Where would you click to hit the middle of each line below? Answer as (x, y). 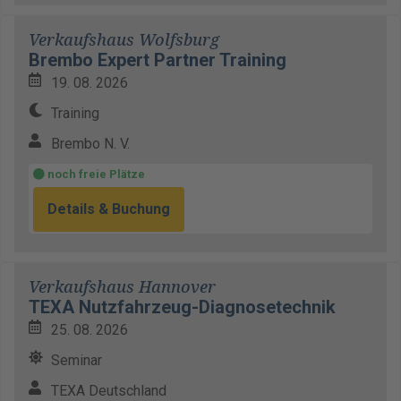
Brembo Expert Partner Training (158, 60)
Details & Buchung (109, 209)
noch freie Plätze (95, 174)
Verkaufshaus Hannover (122, 287)
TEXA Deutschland (109, 391)
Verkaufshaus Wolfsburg (124, 40)
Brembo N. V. (90, 144)
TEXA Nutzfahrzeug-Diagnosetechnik (182, 307)
